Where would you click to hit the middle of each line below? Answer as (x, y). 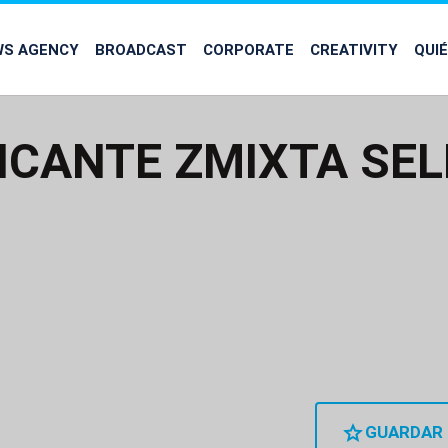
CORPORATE (248, 49)
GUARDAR (404, 432)
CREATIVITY (354, 49)
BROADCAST (141, 49)
